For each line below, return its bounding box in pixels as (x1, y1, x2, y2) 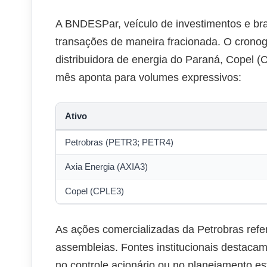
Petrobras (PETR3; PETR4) (65, 137, 174, 147)
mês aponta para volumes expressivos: (55, 72, 241, 83)
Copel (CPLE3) (65, 186, 125, 196)
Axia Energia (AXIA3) (65, 162, 148, 172)
